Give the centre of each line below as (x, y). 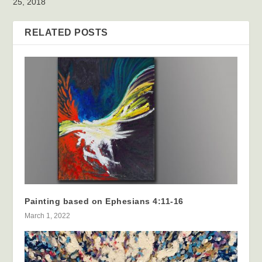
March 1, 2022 (48, 216)
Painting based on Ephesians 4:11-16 (104, 201)
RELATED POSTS (66, 32)
